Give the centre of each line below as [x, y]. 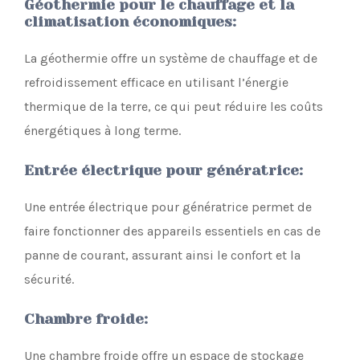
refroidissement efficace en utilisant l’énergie [156, 83]
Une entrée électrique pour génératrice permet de [168, 207]
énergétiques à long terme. [102, 131]
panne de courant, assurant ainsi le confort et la [162, 256]
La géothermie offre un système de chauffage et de [171, 59]
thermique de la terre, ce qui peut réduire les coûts [174, 107]
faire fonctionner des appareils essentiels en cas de [172, 231]
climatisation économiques [128, 22]
